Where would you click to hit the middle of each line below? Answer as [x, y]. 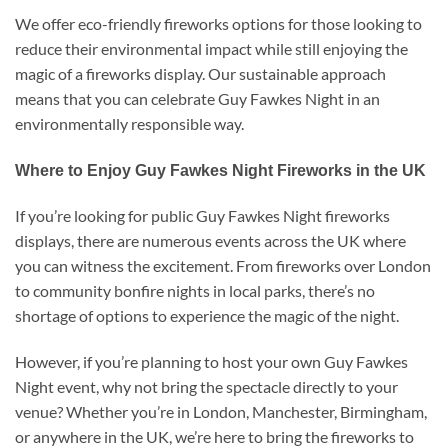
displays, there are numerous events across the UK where [210, 241]
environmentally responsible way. [129, 123]
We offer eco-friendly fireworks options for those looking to [218, 23]
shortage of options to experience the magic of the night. [207, 316]
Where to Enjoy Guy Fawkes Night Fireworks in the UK [220, 170]
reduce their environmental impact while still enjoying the [211, 48]
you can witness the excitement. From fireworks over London [223, 266]
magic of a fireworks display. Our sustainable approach [200, 73]
